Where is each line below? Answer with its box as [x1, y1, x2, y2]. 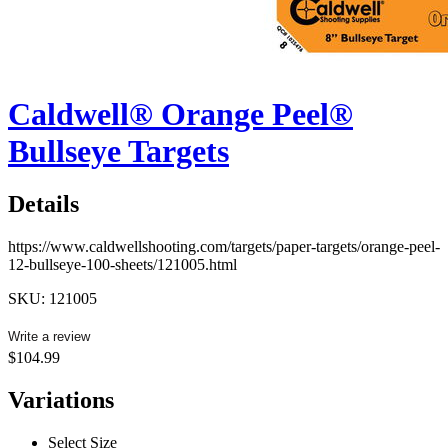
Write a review [8, 329, 90, 345]
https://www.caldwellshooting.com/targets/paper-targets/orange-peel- [8, 238, 440, 256]
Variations [8, 387, 114, 414]
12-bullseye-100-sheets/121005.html [8, 256, 237, 274]
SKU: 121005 [8, 290, 97, 308]
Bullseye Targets [8, 132, 229, 169]
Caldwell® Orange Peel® [8, 95, 353, 132]
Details [8, 191, 79, 218]
